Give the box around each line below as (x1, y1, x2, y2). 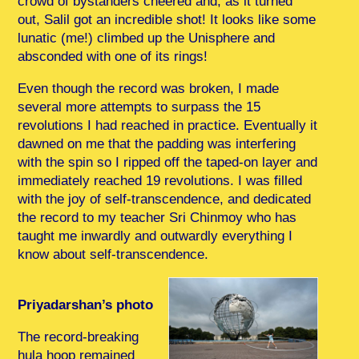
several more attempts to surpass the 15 (18, 99, 261, 115)
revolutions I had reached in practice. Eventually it (18, 117, 318, 133)
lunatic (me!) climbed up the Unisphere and (18, 30, 276, 46)
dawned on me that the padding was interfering (18, 135, 296, 151)
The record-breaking (18, 329, 139, 345)
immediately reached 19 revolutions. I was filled (18, 172, 303, 188)
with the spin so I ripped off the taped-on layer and (18, 154, 318, 170)
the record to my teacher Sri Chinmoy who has (18, 209, 297, 225)
